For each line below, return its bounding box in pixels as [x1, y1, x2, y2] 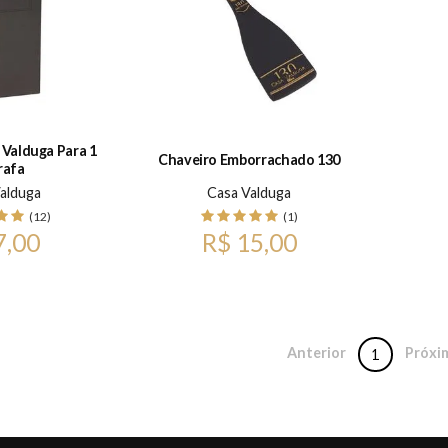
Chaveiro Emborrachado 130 [158, 151, 340, 168]
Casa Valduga [207, 183, 291, 201]
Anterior [286, 343, 346, 361]
